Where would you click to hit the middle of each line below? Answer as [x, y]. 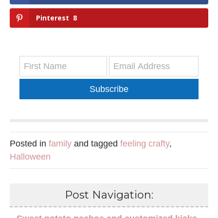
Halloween [30, 156]
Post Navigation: [109, 195]
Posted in [29, 143]
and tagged [96, 143]
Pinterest [53, 18]
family [60, 143]
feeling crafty [145, 143]
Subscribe [109, 89]
